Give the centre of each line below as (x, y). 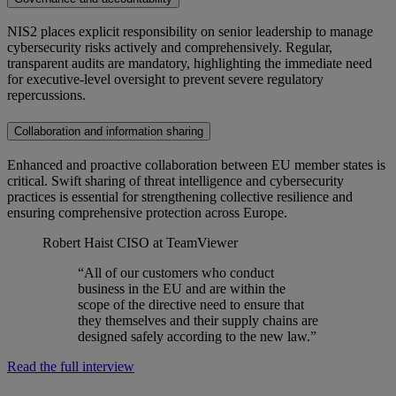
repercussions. (46, 95)
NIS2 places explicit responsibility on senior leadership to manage (190, 32)
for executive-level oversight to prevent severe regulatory (165, 80)
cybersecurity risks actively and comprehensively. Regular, (170, 48)
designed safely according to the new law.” (197, 336)
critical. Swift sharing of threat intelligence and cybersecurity (175, 180)
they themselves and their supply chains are (198, 320)
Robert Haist (80, 242)
